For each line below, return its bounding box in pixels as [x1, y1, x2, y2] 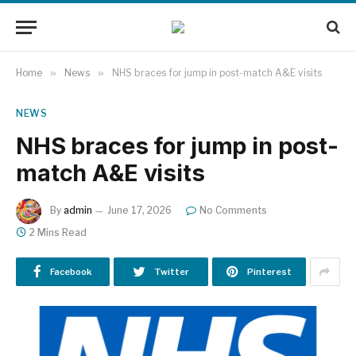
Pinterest [246, 266, 292, 277]
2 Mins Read [29, 226, 87, 238]
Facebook [50, 266, 93, 277]
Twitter [153, 266, 189, 277]
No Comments [199, 204, 267, 217]
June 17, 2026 [107, 204, 172, 217]
